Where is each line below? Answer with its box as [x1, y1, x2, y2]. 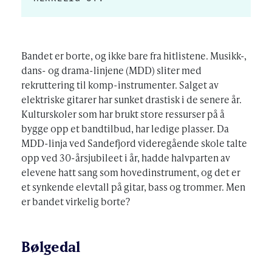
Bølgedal [21, 237, 80, 255]
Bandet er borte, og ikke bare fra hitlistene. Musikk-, [21, 48, 246, 63]
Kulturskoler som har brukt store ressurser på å [21, 106, 225, 121]
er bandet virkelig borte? [21, 194, 130, 208]
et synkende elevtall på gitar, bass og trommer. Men [21, 179, 245, 194]
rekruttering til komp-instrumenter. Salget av [21, 77, 219, 92]
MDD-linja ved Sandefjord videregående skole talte [21, 135, 247, 150]
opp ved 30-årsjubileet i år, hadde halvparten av [21, 150, 230, 165]
